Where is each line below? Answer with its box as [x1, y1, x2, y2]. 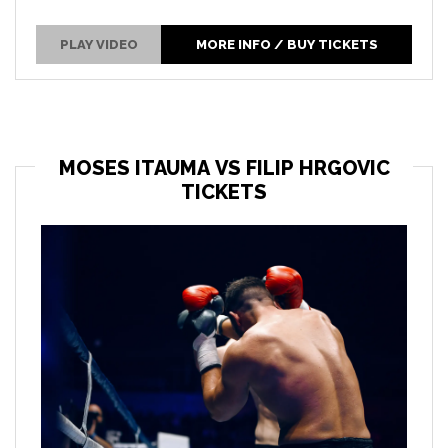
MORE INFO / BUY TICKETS [195, 36, 378, 52]
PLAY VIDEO [59, 36, 138, 52]
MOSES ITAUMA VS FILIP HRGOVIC [58, 155, 390, 180]
